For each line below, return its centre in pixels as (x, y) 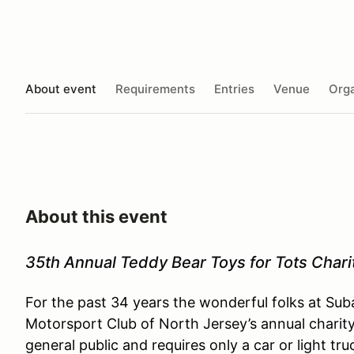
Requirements (155, 88)
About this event (96, 217)
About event (61, 88)
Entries (234, 88)
